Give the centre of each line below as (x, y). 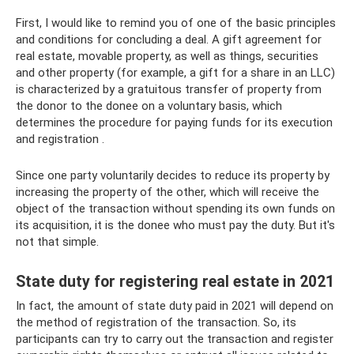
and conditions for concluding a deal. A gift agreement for (169, 40)
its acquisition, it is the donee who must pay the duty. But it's (175, 225)
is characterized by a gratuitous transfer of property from (169, 89)
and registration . (60, 139)
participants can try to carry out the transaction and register (175, 339)
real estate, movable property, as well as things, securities (167, 56)
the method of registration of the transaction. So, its (156, 322)
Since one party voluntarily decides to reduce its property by (173, 175)
